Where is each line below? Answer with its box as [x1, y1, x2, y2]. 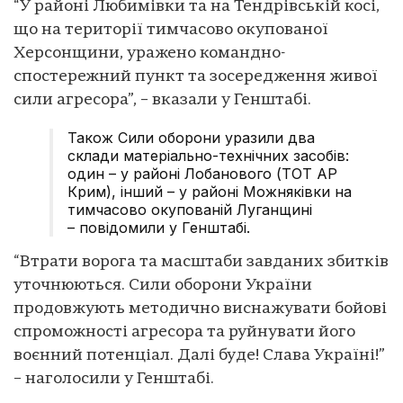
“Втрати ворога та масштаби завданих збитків [13, 253, 389, 271]
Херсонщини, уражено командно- [13, 44, 285, 62]
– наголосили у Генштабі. [13, 370, 214, 388]
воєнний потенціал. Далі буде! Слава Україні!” [13, 346, 385, 364]
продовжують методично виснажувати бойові [13, 300, 387, 318]
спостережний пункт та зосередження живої [13, 67, 378, 85]
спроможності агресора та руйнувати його [13, 323, 355, 341]
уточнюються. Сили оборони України [13, 276, 312, 294]
